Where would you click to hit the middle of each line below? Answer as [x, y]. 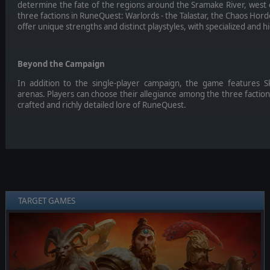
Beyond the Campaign [61, 64]
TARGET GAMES [46, 201]
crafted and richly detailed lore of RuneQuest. [102, 105]
